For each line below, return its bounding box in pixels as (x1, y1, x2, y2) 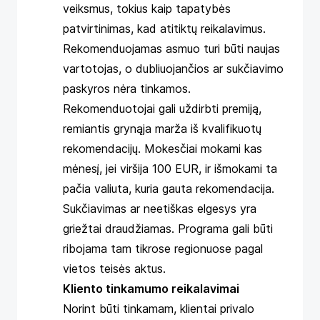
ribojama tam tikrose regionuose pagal (63, 241, 263, 256)
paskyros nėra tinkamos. (63, 81, 191, 96)
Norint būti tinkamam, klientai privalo (63, 301, 254, 316)
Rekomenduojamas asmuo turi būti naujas (63, 41, 280, 56)
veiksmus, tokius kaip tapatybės (63, 1, 231, 16)
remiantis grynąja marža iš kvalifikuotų (63, 121, 261, 136)
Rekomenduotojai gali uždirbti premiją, (63, 101, 261, 116)
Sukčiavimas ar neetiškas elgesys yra (63, 201, 256, 216)
